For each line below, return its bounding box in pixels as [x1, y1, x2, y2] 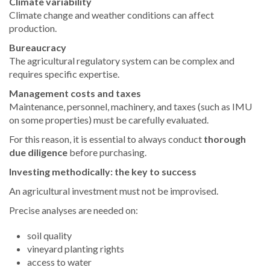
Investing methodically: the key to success [9, 166, 196, 178]
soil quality [27, 230, 72, 242]
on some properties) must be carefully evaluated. [9, 114, 209, 126]
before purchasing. [67, 146, 146, 159]
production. [9, 22, 57, 34]
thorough [204, 133, 246, 145]
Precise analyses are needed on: [9, 204, 138, 216]
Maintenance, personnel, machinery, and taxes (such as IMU [9, 101, 252, 113]
